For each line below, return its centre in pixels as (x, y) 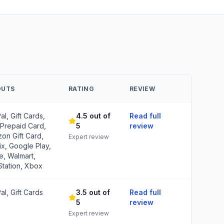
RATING (81, 89)
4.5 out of (93, 116)
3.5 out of (93, 192)
